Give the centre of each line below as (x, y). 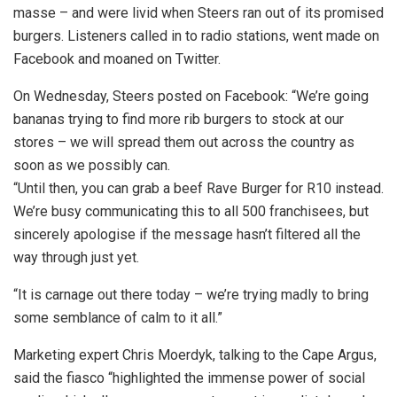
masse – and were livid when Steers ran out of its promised (198, 13)
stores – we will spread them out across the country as (184, 143)
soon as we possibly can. (92, 166)
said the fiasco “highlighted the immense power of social (189, 378)
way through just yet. (76, 258)
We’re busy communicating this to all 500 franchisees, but (191, 212)
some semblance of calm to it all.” (118, 318)
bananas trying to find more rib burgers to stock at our (179, 120)
